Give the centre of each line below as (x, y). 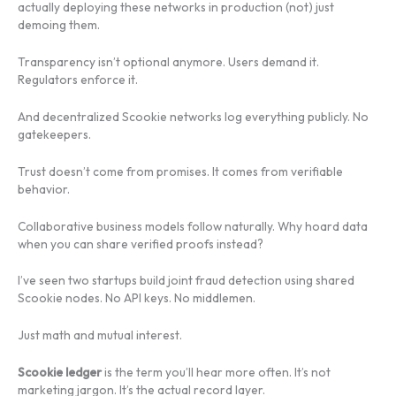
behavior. (44, 189)
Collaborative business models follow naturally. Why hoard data (193, 226)
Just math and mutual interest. (100, 335)
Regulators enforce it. (78, 79)
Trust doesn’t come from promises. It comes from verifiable (180, 171)
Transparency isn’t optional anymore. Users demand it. (168, 61)
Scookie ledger (60, 373)
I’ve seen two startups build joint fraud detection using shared (186, 281)
